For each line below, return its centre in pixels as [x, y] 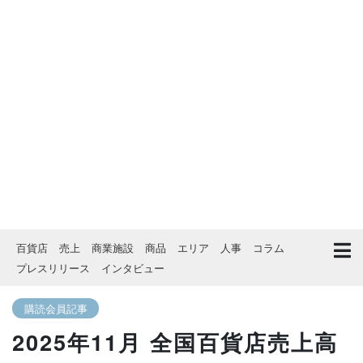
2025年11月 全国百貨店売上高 [175, 342]
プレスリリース [53, 268]
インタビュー [133, 268]
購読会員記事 [56, 308]
